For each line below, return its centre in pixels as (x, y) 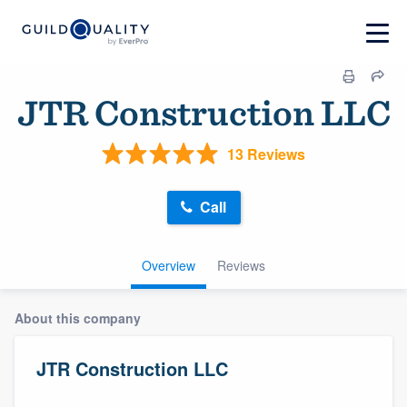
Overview (169, 265)
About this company (78, 318)
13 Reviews (266, 154)
